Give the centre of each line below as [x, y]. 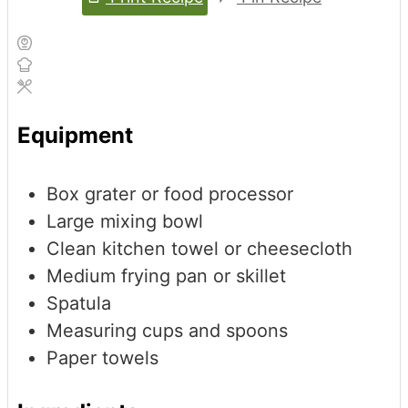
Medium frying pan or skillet [166, 276]
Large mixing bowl [125, 222]
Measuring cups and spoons [167, 331]
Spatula [79, 304]
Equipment [75, 136]
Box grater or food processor [170, 194]
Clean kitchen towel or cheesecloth [199, 249]
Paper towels [102, 358]
